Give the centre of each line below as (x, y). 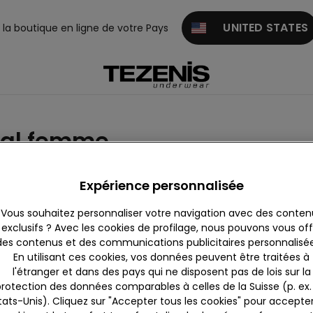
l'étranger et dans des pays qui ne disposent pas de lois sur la (161, 272)
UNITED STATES (257, 28)
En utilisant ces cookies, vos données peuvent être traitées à (161, 257)
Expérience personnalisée (161, 185)
